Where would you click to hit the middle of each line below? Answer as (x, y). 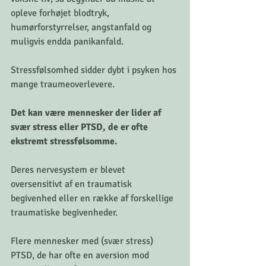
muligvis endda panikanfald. (67, 42)
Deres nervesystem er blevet (69, 170)
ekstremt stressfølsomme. (64, 142)
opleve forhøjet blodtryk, (61, 13)
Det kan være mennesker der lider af (87, 113)
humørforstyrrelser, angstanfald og (82, 28)
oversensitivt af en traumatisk (72, 184)
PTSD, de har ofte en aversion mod (81, 256)
